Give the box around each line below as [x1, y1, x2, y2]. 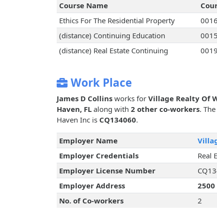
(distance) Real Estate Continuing [59, 46, 168, 56]
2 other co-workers [131, 104, 200, 114]
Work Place [68, 75, 132, 91]
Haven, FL [57, 104, 92, 114]
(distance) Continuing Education [59, 31, 165, 41]
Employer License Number [59, 166, 155, 176]
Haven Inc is [57, 115, 99, 125]
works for [112, 93, 148, 104]
